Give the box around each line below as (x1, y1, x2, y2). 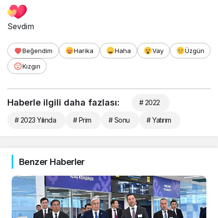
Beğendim (22, 46, 53, 54)
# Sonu (108, 115, 130, 124)
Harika (74, 46, 93, 54)
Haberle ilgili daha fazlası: (7, 97, 120, 108)
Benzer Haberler (19, 156, 85, 167)
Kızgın (22, 62, 40, 70)
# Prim (73, 115, 91, 124)
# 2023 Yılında (15, 115, 56, 124)
